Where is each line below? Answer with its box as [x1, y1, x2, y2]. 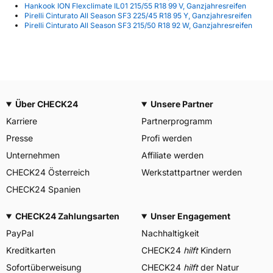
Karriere [6, 116, 37, 126]
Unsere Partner [150, 99, 213, 109]
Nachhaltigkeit [141, 228, 199, 238]
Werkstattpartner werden [141, 167, 242, 177]
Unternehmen [6, 150, 60, 160]
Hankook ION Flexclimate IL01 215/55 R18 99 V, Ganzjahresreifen [24, 1, 246, 11]
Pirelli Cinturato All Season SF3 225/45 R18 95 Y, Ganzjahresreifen [24, 11, 252, 21]
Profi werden [141, 133, 192, 143]
